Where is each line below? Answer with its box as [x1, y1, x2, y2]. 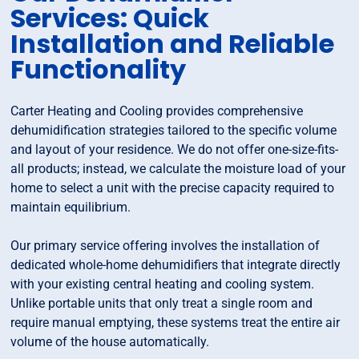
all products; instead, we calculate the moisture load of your [10, 161, 346, 177]
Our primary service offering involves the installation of [10, 238, 321, 254]
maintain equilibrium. [10, 200, 131, 216]
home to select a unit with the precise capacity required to [10, 180, 335, 196]
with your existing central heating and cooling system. [10, 276, 315, 292]
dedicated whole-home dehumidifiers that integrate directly [10, 257, 341, 273]
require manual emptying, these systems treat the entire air [10, 315, 341, 331]
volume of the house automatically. [10, 334, 210, 350]
